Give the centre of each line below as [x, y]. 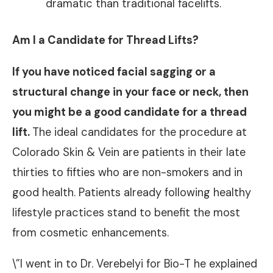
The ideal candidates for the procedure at [140, 132]
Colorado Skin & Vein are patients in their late [129, 152]
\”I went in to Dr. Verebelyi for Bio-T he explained [135, 264]
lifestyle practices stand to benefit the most [126, 212]
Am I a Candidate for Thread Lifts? [105, 41]
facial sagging [155, 72]
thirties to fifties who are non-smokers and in [127, 172]
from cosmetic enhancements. [90, 232]
